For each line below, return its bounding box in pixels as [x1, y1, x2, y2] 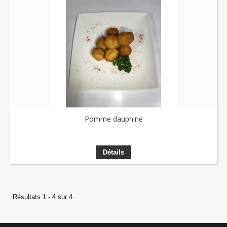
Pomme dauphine [84, 114, 143, 124]
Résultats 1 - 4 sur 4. [13, 193, 74, 201]
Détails [103, 148, 124, 156]
